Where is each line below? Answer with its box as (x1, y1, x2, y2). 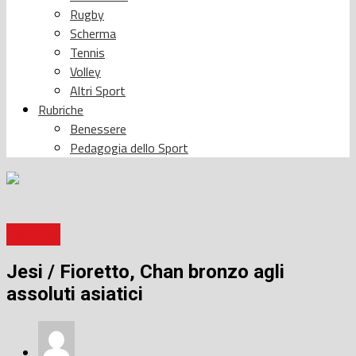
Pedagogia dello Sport (70, 137, 188, 157)
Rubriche (38, 99, 83, 119)
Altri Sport (70, 80, 126, 100)
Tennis (70, 42, 105, 62)
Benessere (70, 118, 126, 138)
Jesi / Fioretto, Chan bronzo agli (6, 261, 284, 284)
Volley (70, 61, 101, 81)
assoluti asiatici (6, 283, 143, 306)
